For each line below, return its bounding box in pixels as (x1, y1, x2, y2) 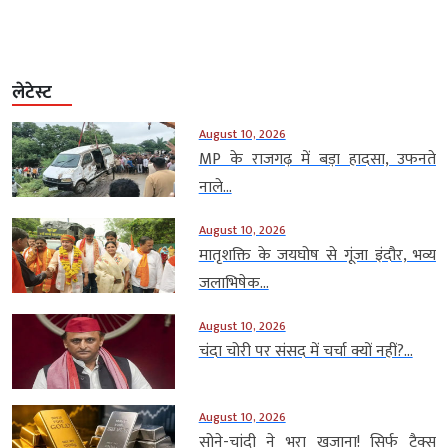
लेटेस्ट (12, 78, 52, 109)
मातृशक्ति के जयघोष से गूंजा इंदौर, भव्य (198, 242, 436, 270)
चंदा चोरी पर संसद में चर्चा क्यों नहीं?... (198, 338, 413, 366)
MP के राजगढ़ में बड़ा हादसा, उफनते (198, 146, 436, 174)
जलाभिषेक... (198, 270, 269, 298)
